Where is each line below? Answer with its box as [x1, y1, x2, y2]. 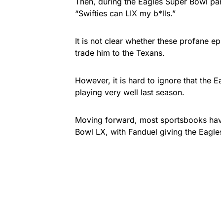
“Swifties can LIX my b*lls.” [75, 8, 178, 18]
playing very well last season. [75, 87, 187, 97]
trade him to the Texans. [75, 48, 167, 58]
